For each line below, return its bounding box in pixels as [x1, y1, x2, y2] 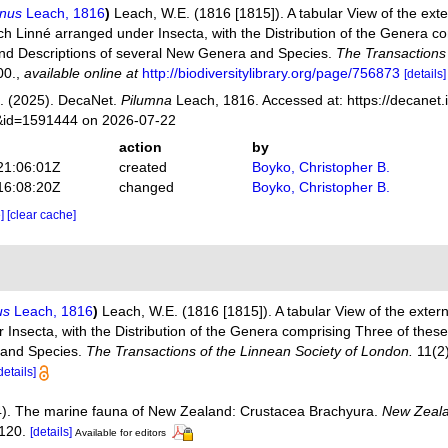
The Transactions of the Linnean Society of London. [86, 343, 414, 359]
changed [118, 179, 174, 195]
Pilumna [120, 92, 172, 108]
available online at [23, 65, 138, 81]
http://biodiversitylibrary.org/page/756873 [141, 65, 400, 81]
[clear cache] [6, 208, 76, 222]
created [118, 159, 167, 175]
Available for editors [75, 427, 167, 438]
